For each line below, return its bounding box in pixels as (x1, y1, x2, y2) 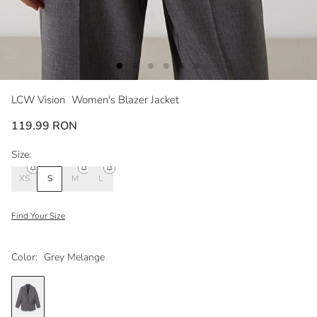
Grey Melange (44, 250, 105, 264)
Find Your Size (11, 209, 65, 221)
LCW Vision (11, 92, 68, 107)
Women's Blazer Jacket (71, 92, 179, 107)
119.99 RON (11, 117, 77, 134)
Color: (11, 250, 38, 264)
